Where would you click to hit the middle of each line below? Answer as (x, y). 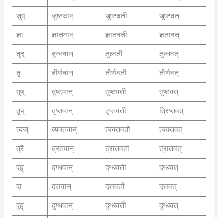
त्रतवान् (63, 149)
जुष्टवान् (62, 16)
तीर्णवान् (62, 73)
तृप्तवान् (62, 111)
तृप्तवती (115, 111)
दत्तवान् (61, 187)
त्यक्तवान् (64, 130)
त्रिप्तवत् (171, 111)
